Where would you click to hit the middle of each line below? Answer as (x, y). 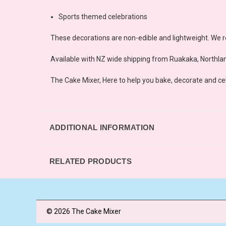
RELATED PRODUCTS (90, 161)
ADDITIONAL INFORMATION (102, 127)
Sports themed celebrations (103, 16)
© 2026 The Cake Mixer (84, 211)
